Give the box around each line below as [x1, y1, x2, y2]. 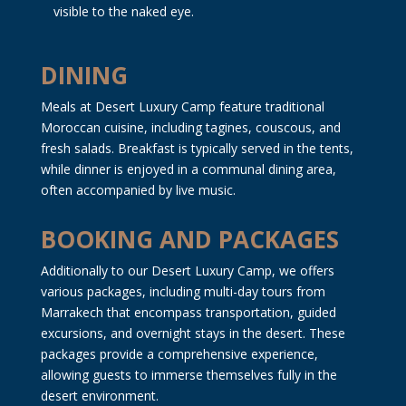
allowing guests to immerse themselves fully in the [40, 365, 337, 383]
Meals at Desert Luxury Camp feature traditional [40, 97, 324, 115]
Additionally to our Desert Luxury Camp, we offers [40, 261, 334, 279]
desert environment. [40, 386, 159, 404]
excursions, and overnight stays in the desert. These [40, 324, 345, 342]
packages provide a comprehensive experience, [40, 344, 318, 362]
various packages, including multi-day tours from [40, 282, 325, 300]
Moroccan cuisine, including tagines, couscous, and [40, 118, 341, 136]
